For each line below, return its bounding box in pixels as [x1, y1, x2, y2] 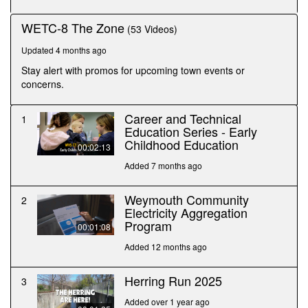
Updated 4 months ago [21, 44, 107, 56]
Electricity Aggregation [124, 203, 247, 222]
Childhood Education [124, 135, 239, 154]
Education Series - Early [124, 122, 257, 141]
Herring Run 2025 [124, 272, 222, 290]
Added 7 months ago [124, 159, 202, 172]
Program [124, 217, 172, 235]
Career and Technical [124, 109, 241, 128]
